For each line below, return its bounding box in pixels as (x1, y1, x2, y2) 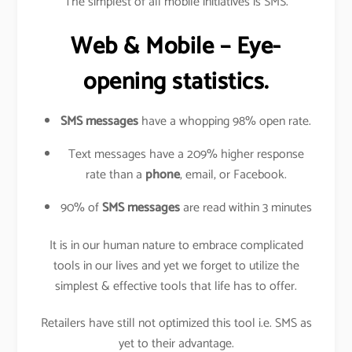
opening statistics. (83, 63, 269, 102)
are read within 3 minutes (179, 197, 312, 219)
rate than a (85, 164, 145, 186)
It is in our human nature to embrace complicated (49, 235, 303, 257)
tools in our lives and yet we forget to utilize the (53, 255, 299, 277)
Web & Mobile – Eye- (71, 27, 281, 67)
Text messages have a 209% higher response (68, 144, 304, 166)
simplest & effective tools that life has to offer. (55, 276, 297, 298)
